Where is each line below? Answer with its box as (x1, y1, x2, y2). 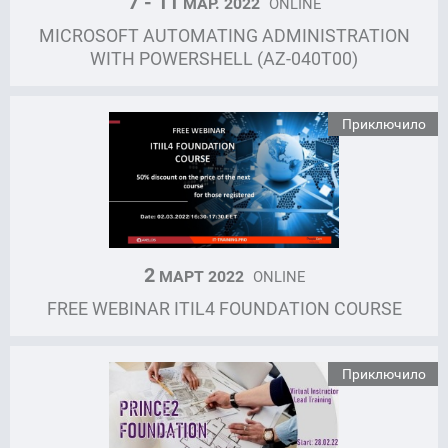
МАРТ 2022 (154, 265, 248, 288)
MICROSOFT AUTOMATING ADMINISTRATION (38, 23, 410, 48)
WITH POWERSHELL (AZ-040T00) (90, 46, 358, 71)
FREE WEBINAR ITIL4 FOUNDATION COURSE (46, 296, 402, 321)
